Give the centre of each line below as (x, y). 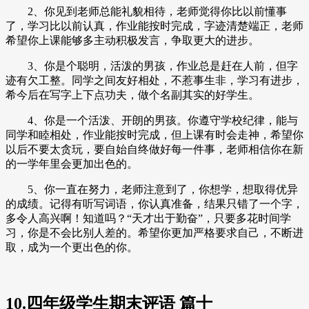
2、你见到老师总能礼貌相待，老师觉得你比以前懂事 (146, 12)
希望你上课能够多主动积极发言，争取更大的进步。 (132, 41)
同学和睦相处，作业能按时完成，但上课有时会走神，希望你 (154, 135)
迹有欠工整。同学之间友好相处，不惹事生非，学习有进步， (154, 81)
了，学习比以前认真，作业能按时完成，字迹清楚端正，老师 (154, 26)
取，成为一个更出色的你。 (72, 248)
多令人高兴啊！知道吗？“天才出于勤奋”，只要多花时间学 (148, 219)
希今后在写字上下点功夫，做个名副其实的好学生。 (132, 95)
